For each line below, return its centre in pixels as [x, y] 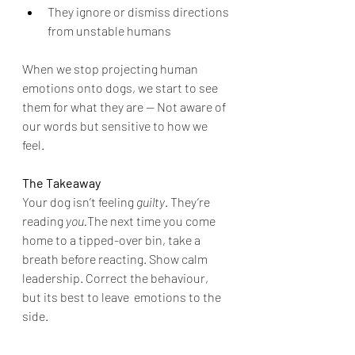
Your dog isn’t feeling [79, 202]
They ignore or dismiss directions [139, 12]
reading [44, 221]
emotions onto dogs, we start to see [121, 88]
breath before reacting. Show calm [116, 259]
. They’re [189, 202]
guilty [151, 202]
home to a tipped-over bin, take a [113, 240]
